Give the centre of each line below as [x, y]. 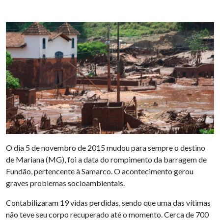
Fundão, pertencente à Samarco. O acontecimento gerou [100, 171]
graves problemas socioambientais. [65, 183]
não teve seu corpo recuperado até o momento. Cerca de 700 [107, 214]
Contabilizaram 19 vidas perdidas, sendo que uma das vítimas [108, 202]
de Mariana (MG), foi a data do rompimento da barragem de [106, 159]
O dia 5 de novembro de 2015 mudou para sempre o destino [106, 147]
